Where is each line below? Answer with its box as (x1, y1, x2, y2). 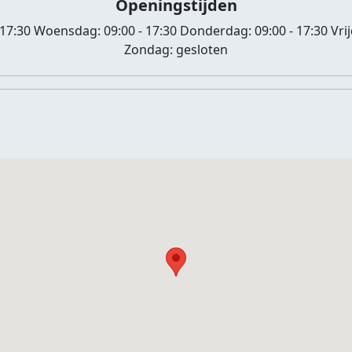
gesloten (176, 41, 228, 58)
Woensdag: (31, 22, 104, 39)
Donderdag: (177, 22, 255, 39)
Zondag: (124, 41, 176, 58)
